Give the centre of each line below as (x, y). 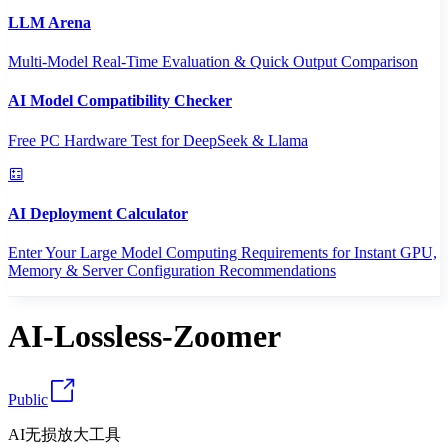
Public (28, 399)
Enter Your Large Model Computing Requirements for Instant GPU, (222, 253)
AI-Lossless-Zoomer (144, 336)
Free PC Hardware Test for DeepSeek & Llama (158, 140)
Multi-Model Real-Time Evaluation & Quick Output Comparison (213, 61)
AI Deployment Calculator (98, 213)
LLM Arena (49, 22)
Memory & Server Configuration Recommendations (172, 271)
